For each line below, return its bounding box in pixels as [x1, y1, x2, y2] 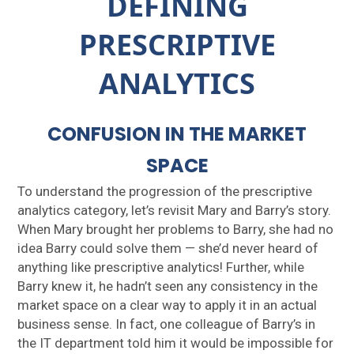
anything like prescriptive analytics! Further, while [17, 259, 305, 276]
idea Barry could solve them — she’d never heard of [17, 240, 319, 257]
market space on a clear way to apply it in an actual [17, 297, 318, 314]
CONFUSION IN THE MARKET [47, 121, 307, 148]
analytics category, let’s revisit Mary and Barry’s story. [17, 202, 332, 219]
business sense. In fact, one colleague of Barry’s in [17, 316, 316, 333]
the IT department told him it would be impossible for [17, 335, 334, 352]
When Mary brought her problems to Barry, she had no [17, 221, 334, 238]
